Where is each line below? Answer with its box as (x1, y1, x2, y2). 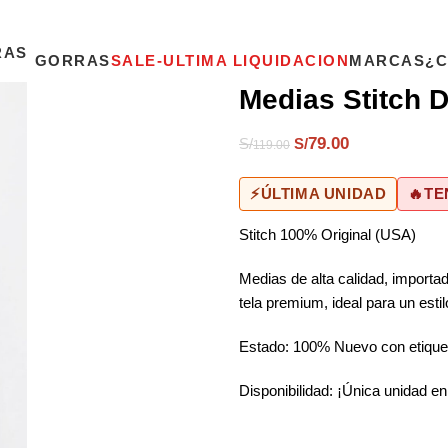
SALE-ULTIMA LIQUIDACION (110, 52, 349, 69)
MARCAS (349, 52, 425, 69)
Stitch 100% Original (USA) (239, 226, 416, 243)
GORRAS (34, 52, 111, 69)
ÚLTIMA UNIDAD (260, 185, 387, 202)
